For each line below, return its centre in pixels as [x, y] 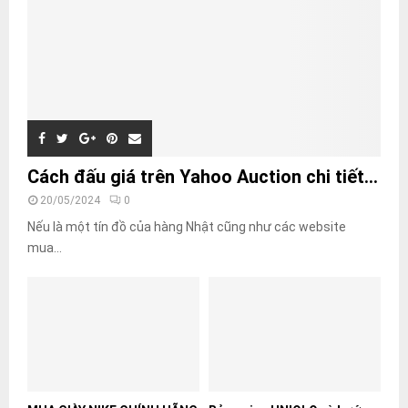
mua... [45, 247]
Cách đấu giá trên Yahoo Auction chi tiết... [203, 176]
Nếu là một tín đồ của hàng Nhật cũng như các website [187, 226]
